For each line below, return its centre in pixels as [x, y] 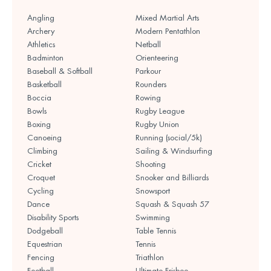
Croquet [41, 178]
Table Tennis [156, 231]
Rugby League [160, 111]
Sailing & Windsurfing [174, 151]
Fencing [41, 258]
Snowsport [153, 191]
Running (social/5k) [169, 138]
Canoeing [44, 138]
